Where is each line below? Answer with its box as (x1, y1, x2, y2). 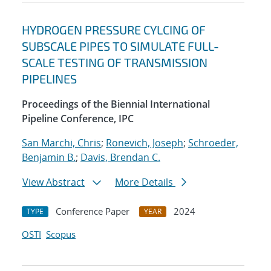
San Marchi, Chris (22, 136, 101, 150)
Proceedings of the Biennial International (22, 97, 210, 111)
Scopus (46, 228, 76, 241)
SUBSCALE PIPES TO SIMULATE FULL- (22, 39, 219, 54)
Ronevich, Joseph (106, 136, 183, 150)
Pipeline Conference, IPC (22, 112, 134, 126)
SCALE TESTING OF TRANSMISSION (22, 55, 207, 70)
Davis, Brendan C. (80, 151, 160, 165)
